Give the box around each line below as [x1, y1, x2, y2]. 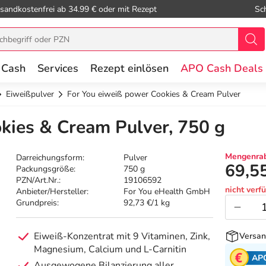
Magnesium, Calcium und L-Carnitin [34, 243, 187, 256]
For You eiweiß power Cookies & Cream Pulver [67, 88, 240, 100]
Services [37, 61, 78, 75]
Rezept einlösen [90, 61, 169, 75]
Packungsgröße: [16, 163, 76, 175]
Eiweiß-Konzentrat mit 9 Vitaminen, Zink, [34, 230, 211, 243]
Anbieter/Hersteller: [16, 186, 89, 198]
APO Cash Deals [180, 61, 263, 75]
